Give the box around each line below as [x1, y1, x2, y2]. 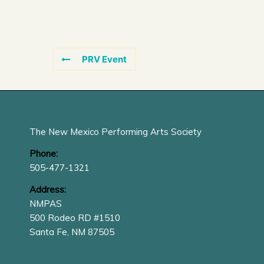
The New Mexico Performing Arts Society [29, 126, 202, 138]
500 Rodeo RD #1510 [29, 212, 120, 223]
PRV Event [82, 54, 127, 65]
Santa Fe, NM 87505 [29, 226, 114, 237]
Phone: [29, 147, 58, 159]
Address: [29, 183, 66, 195]
